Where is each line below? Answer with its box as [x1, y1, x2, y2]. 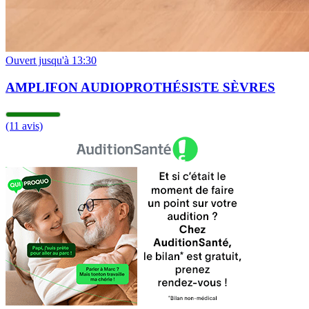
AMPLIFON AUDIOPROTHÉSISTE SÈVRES [6, 79, 275, 94]
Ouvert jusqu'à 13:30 [6, 54, 97, 67]
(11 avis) [6, 120, 43, 132]
